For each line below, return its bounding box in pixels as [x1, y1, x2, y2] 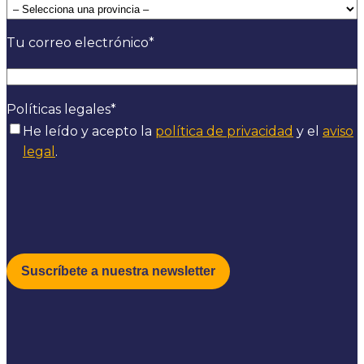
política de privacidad [155, 123, 293, 139]
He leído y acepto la [23, 123, 155, 139]
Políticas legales [6, 101, 110, 117]
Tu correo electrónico [6, 34, 149, 50]
